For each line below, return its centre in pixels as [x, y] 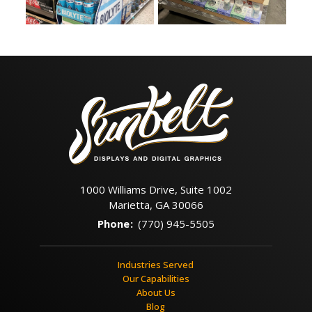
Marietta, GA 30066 [156, 204]
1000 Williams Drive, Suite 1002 [156, 189]
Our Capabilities [156, 278]
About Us [156, 292]
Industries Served [156, 264]
